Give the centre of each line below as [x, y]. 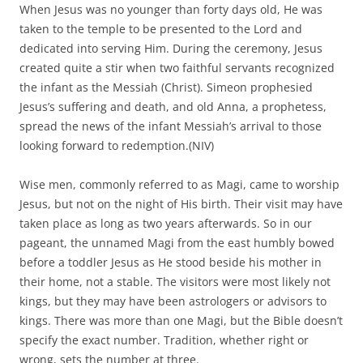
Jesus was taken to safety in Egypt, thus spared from [161, 262]
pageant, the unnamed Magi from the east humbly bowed [177, 107]
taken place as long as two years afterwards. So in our [166, 87]
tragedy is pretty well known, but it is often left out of [164, 320]
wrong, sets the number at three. [109, 223]
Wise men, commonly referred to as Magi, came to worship [179, 48]
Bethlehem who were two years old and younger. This [165, 301]
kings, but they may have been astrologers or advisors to [173, 165]
